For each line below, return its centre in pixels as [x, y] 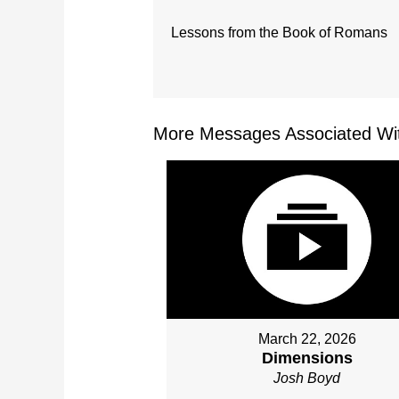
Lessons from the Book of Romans [279, 33]
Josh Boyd [307, 378]
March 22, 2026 [307, 338]
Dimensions [307, 358]
